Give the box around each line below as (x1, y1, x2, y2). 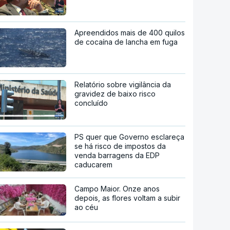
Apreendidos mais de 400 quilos (74, 28, 185, 37)
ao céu (74, 203, 99, 212)
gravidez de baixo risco (74, 89, 156, 98)
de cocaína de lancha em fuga (74, 37, 178, 46)
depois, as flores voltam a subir (74, 194, 181, 203)
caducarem (74, 160, 113, 169)
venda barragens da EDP (74, 151, 160, 160)
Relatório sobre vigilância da (74, 80, 171, 89)
